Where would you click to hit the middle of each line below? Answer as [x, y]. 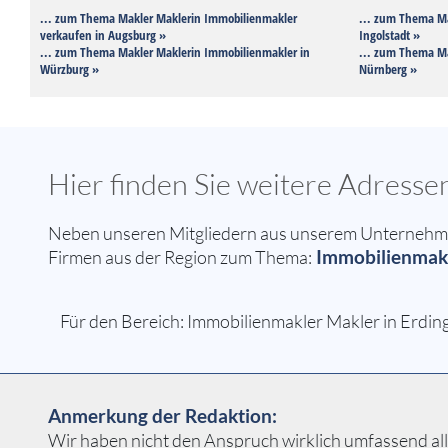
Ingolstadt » [389, 35]
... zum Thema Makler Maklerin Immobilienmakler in [175, 52]
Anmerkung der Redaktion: [162, 416]
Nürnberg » [387, 69]
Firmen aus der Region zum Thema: [180, 257]
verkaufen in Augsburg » [103, 35]
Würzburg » [69, 69]
